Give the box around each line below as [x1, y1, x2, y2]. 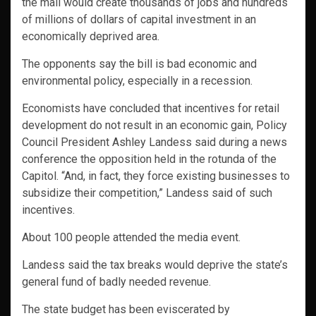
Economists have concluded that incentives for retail [22, 102, 279, 116]
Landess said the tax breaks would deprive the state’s [22, 258, 288, 272]
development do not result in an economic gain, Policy [22, 119, 287, 133]
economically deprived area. [22, 30, 159, 44]
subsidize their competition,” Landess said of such [22, 186, 272, 200]
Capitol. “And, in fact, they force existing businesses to [22, 169, 290, 183]
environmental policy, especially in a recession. [22, 74, 253, 88]
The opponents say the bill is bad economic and [22, 57, 257, 71]
